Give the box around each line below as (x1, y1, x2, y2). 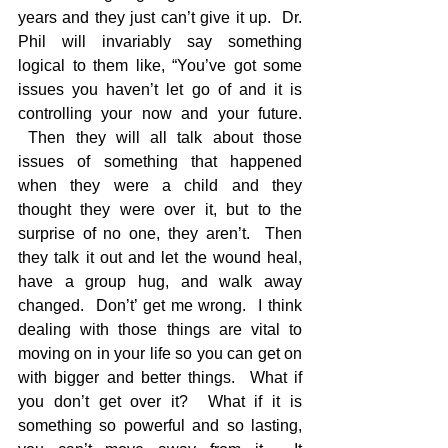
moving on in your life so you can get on (18, 345, 302, 362)
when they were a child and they (18, 177, 302, 194)
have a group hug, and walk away (18, 273, 302, 290)
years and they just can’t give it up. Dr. (18, 9, 302, 26)
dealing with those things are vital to (18, 321, 302, 338)
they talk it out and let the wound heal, (18, 249, 302, 266)
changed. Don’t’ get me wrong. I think (18, 297, 302, 314)
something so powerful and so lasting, (18, 417, 302, 434)
